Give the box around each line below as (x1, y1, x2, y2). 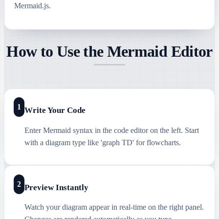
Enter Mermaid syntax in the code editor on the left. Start (24, 126, 199, 134)
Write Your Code (24, 106, 86, 115)
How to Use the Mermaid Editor (6, 43, 213, 61)
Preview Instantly (24, 183, 89, 193)
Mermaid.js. (14, 1, 51, 10)
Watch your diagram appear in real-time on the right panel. (24, 203, 204, 212)
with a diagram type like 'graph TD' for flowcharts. (24, 138, 181, 147)
